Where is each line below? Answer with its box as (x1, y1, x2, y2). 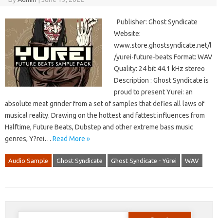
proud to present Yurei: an (114, 88, 193, 96)
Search (17, 210, 37, 217)
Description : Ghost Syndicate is (114, 76, 209, 85)
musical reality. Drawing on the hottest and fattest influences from (5, 111, 205, 120)
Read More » (53, 135, 90, 143)
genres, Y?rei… (5, 135, 53, 143)
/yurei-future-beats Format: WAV (114, 53, 212, 61)
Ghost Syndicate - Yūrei (111, 157, 177, 164)
